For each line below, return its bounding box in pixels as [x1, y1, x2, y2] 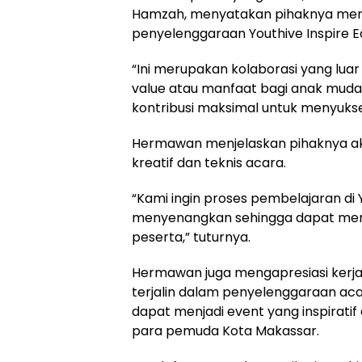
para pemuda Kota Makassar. [132, 321, 319, 340]
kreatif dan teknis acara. [132, 153, 286, 172]
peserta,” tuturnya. [132, 227, 250, 246]
